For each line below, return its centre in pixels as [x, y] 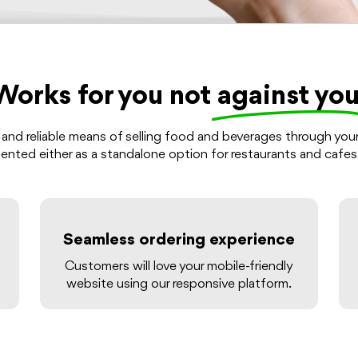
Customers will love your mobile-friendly [179, 267]
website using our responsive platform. [179, 284]
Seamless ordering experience [179, 241]
